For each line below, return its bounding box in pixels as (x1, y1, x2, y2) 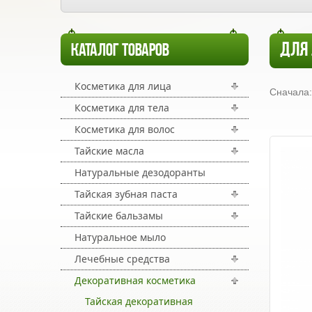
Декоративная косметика (75, 274, 196, 287)
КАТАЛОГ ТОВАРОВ (71, 42, 169, 61)
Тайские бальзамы (75, 209, 163, 222)
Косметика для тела (75, 101, 169, 114)
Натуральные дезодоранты (75, 166, 205, 179)
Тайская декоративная (85, 295, 193, 308)
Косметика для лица (75, 79, 171, 93)
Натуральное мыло (75, 231, 166, 244)
